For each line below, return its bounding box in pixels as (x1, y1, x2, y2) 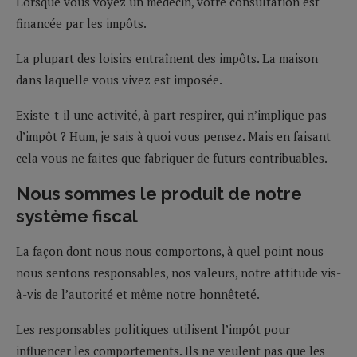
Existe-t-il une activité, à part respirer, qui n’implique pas (16, 106, 327, 123)
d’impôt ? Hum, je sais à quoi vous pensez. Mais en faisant (16, 127, 331, 144)
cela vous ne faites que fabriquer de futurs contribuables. (16, 149, 328, 166)
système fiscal (16, 205, 138, 226)
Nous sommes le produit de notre (16, 182, 302, 204)
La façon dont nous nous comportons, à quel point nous (16, 242, 324, 259)
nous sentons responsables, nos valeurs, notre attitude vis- (16, 264, 341, 280)
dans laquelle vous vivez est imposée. (16, 71, 222, 88)
